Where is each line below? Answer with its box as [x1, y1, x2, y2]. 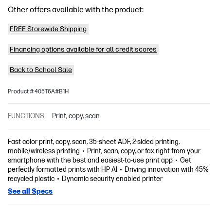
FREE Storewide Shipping [10, 25, 87, 33]
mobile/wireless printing [8, 147, 80, 155]
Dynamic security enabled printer [62, 175, 163, 183]
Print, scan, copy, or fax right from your [87, 147, 201, 155]
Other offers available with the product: [8, 5, 144, 14]
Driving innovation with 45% [125, 165, 209, 174]
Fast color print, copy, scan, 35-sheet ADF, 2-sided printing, [8, 138, 180, 146]
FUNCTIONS [8, 112, 44, 120]
